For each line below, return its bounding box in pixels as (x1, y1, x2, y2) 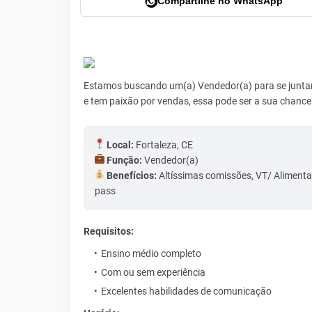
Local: (106, 139, 134, 150)
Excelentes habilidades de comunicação (100, 286, 272, 297)
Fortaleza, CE (133, 139, 193, 150)
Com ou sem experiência (100, 267, 205, 278)
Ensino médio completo (100, 248, 201, 259)
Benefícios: (106, 170, 157, 181)
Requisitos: (83, 226, 134, 237)
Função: (106, 155, 142, 166)
